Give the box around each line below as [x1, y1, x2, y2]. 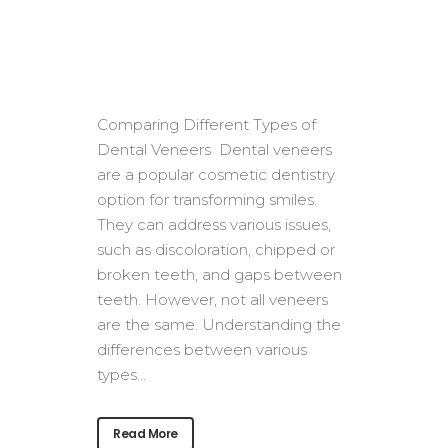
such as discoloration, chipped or [97, 240, 335, 259]
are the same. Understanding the [97, 315, 341, 334]
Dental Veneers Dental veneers [97, 140, 332, 159]
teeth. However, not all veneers [97, 290, 328, 309]
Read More [113, 425, 178, 442]
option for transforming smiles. [97, 190, 317, 209]
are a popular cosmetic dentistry [97, 165, 335, 184]
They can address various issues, [97, 215, 331, 234]
